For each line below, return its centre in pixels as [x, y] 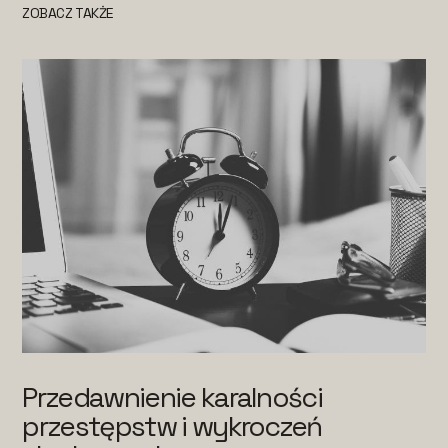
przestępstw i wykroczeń [172, 426]
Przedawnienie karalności [172, 397]
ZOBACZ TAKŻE [68, 12]
